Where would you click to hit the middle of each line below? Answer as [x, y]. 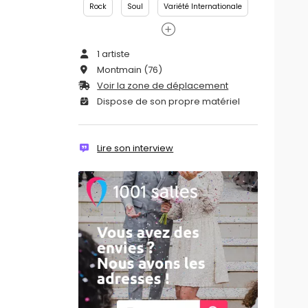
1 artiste [113, 54]
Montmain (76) [129, 70]
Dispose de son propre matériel [168, 102]
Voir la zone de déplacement [163, 86]
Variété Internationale [202, 7]
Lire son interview [135, 148]
